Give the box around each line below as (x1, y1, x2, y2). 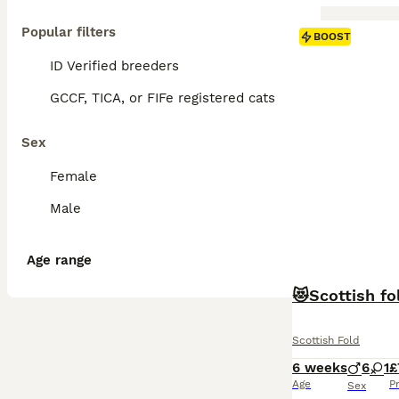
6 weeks (292, 360, 347, 376)
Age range (27, 252, 92, 268)
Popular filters (21, 24, 116, 40)
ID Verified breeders (50, 58, 179, 74)
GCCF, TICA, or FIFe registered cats (50, 90, 275, 106)
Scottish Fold (292, 334, 360, 346)
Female (50, 168, 97, 184)
